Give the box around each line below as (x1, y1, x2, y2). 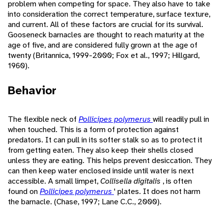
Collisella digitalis (100, 176, 163, 187)
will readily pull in (153, 114, 209, 125)
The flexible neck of (8, 114, 79, 125)
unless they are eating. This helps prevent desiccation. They (8, 155, 212, 166)
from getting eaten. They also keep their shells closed (8, 145, 193, 156)
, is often (163, 176, 192, 187)
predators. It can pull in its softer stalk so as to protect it (8, 135, 202, 145)
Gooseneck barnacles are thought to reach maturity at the (8, 29, 204, 40)
